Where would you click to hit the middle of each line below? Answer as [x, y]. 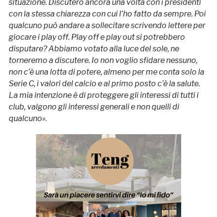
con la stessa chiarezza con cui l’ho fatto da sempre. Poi [107, 14]
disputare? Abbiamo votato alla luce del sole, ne [94, 49]
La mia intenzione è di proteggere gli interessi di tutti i [103, 95]
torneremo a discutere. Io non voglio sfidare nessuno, [103, 61]
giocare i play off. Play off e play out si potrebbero [97, 37]
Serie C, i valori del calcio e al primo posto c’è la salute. [104, 84]
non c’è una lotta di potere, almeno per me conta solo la [106, 72]
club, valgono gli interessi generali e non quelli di [94, 107]
